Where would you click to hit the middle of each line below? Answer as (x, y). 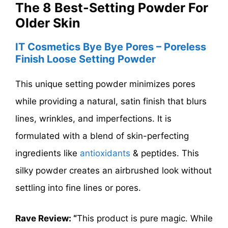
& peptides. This (166, 153)
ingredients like (48, 153)
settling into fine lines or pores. (78, 188)
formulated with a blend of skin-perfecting (102, 136)
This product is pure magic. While (145, 218)
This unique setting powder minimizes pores (105, 84)
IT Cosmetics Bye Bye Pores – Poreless (111, 47)
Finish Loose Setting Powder (85, 59)
